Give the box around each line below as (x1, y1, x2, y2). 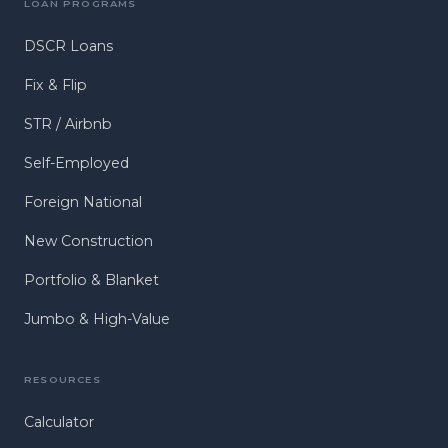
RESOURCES (24, 372, 101, 385)
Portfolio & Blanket (24, 270, 159, 289)
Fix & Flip (24, 75, 87, 94)
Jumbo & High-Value (24, 309, 170, 328)
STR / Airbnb (24, 114, 112, 133)
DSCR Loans (24, 36, 113, 55)
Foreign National (24, 192, 142, 211)
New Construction (24, 231, 153, 250)
